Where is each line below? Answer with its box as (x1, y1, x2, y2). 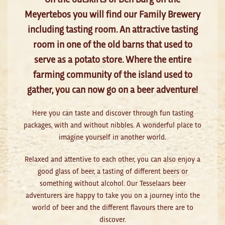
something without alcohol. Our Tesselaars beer (39, 178, 186, 188)
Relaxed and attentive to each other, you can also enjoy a (25, 154, 200, 164)
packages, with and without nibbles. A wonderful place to (24, 120, 201, 130)
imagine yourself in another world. (59, 132, 166, 142)
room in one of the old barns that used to (33, 37, 192, 50)
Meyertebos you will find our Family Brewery (25, 7, 200, 20)
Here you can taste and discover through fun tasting (32, 107, 193, 118)
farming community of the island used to (33, 67, 192, 80)
